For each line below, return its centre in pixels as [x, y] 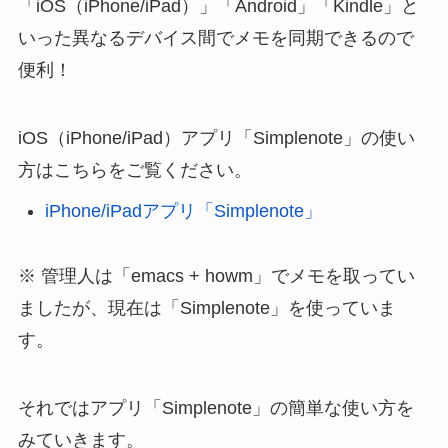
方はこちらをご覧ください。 [134, 169]
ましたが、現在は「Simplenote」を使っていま [206, 307]
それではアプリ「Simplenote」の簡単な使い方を [215, 407]
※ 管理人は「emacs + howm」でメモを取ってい [216, 275]
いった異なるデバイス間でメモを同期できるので [215, 37]
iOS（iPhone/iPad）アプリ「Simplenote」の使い [216, 137]
